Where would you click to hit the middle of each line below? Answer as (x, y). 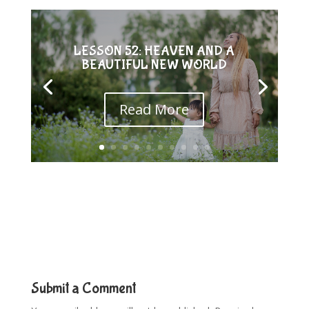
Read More (154, 110)
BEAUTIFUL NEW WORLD (154, 65)
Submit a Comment (83, 288)
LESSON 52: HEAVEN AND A (154, 51)
